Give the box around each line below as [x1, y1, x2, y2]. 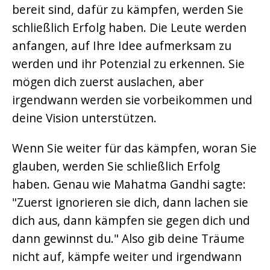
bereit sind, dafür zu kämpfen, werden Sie [12, 1, 243, 17]
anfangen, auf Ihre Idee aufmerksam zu [12, 37, 231, 54]
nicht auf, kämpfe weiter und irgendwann [12, 248, 242, 265]
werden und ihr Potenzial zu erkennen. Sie [12, 55, 245, 72]
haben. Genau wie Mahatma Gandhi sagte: [12, 176, 246, 192]
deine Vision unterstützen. [12, 110, 157, 126]
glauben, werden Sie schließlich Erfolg [12, 158, 220, 174]
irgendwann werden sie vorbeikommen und [12, 92, 253, 108]
